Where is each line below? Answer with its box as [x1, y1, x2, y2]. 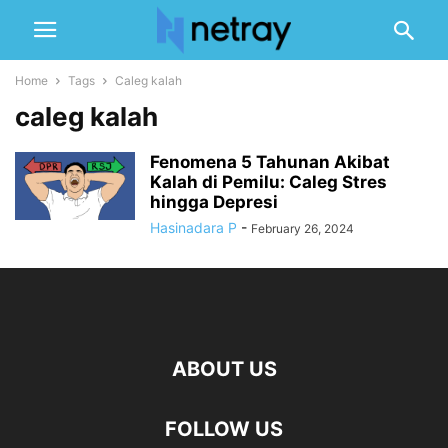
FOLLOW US [165, 417, 283, 441]
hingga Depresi [150, 192, 278, 212]
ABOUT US [171, 357, 277, 381]
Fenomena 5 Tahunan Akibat [150, 152, 390, 172]
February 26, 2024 [251, 221, 354, 236]
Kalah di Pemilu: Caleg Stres [150, 172, 387, 192]
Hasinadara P [150, 219, 237, 236]
